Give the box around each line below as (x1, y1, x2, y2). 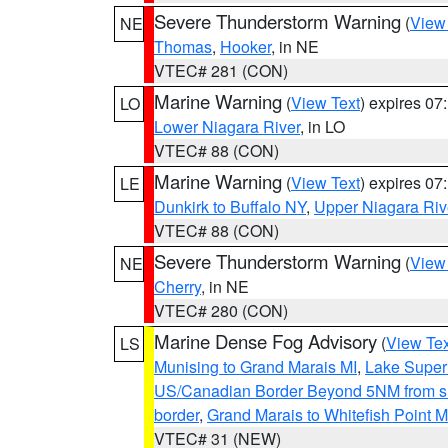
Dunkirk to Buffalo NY (154, 195, 306, 218)
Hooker (220, 35, 271, 58)
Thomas (154, 35, 212, 58)
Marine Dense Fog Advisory (154, 328, 377, 354)
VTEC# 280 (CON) (154, 299, 288, 322)
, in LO (300, 115, 345, 138)
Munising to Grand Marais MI (154, 355, 357, 378)
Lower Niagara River (154, 115, 300, 138)
